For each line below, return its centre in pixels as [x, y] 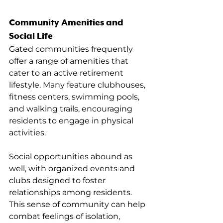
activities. [27, 133]
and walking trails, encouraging [72, 109]
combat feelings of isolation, [65, 217]
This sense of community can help [78, 205]
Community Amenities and [67, 23]
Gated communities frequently [72, 49]
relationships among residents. [71, 193]
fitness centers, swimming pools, [75, 97]
